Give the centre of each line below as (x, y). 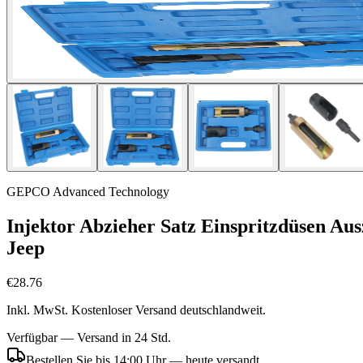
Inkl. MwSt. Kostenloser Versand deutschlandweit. (136, 310)
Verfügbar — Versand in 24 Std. (89, 337)
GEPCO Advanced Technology (88, 192)
